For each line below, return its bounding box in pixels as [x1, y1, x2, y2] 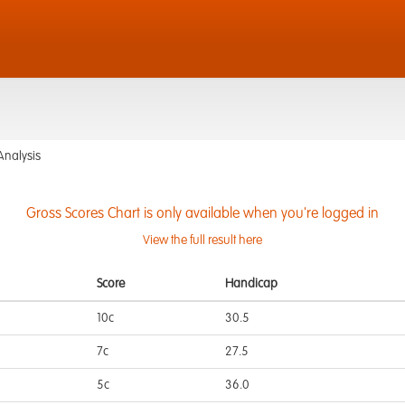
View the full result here [143, 234, 262, 247]
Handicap [225, 278, 278, 290]
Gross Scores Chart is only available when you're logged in [26, 207, 379, 221]
